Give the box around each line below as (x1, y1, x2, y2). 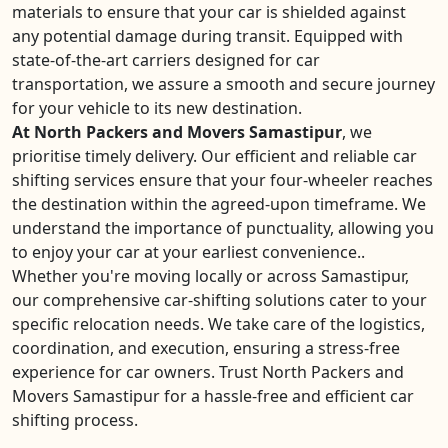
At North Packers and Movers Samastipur (12, 121, 342, 143)
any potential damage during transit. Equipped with (12, 25, 403, 47)
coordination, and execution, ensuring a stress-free (12, 337, 400, 359)
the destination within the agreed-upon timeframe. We (12, 193, 426, 215)
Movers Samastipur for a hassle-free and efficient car (12, 385, 414, 407)
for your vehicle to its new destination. (12, 97, 302, 119)
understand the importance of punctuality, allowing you (12, 217, 434, 239)
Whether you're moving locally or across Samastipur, (12, 265, 409, 287)
